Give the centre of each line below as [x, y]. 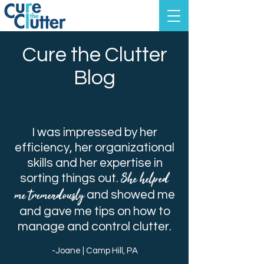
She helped [145, 179]
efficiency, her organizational [95, 148]
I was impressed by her [95, 132]
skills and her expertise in [95, 163]
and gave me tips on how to [95, 211]
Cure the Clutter [95, 55]
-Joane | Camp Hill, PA [95, 251]
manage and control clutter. [95, 227]
